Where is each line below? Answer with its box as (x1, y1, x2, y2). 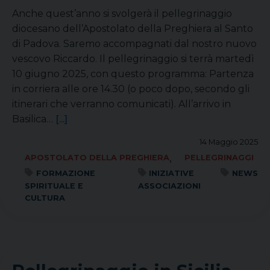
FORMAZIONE (36, 169, 95, 178)
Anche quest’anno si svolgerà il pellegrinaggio (12, 8, 232, 19)
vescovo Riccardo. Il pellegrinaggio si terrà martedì (12, 53, 254, 64)
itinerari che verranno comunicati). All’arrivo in (12, 98, 231, 110)
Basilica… (12, 113, 55, 125)
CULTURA (24, 193, 65, 202)
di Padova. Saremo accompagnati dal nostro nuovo (12, 38, 257, 49)
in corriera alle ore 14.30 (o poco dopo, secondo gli (12, 83, 250, 95)
